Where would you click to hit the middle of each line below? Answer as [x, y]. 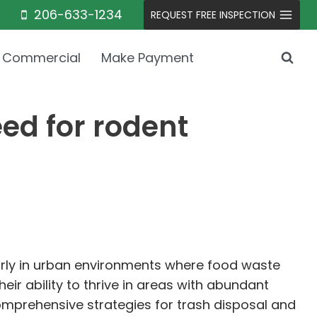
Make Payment [147, 58]
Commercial [42, 58]
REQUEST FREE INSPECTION [213, 15]
